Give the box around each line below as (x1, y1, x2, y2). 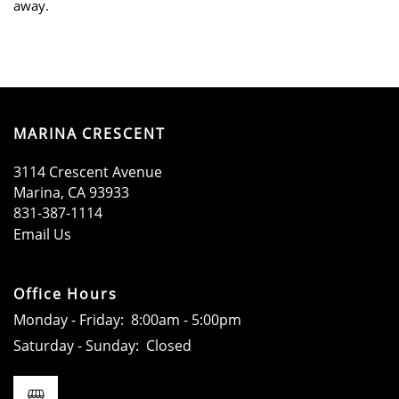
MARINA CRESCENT (13, 123, 166, 142)
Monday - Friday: (13, 309, 124, 329)
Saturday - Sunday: (13, 335, 139, 354)
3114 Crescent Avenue (13, 161, 162, 181)
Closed (146, 335, 191, 354)
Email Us (13, 224, 71, 243)
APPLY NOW (62, 63, 121, 75)
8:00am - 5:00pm (131, 309, 241, 329)
